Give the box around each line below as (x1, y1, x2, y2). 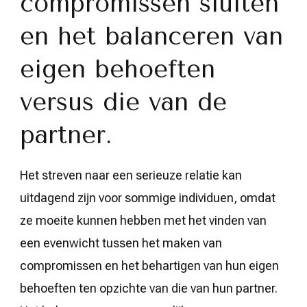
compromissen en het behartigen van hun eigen (20, 258, 279, 273)
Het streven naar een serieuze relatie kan (20, 167, 242, 182)
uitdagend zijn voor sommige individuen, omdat (20, 190, 275, 205)
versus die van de (20, 87, 227, 116)
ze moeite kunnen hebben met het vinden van (20, 212, 267, 228)
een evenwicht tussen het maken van (20, 235, 222, 250)
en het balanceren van (20, 21, 283, 51)
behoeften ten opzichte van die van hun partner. (20, 280, 278, 295)
